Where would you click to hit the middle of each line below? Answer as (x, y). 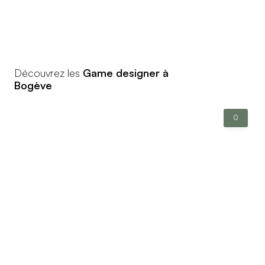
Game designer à (126, 72)
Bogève (33, 85)
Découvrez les (49, 72)
